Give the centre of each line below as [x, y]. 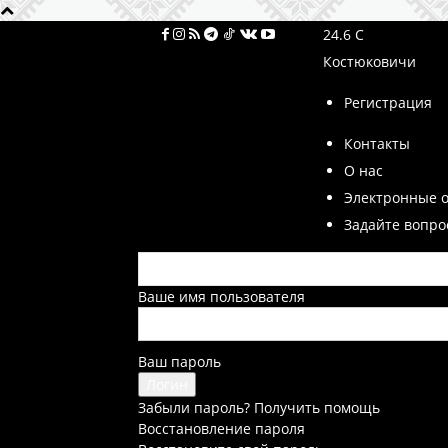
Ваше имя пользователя [221, 296]
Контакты [377, 143]
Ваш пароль [179, 361]
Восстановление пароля [221, 428]
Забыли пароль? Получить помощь [259, 407]
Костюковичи [369, 61]
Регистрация [388, 102]
